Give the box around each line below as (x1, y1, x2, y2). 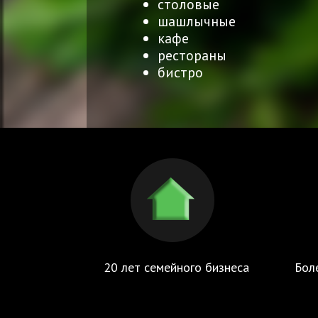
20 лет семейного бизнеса (103, 258, 249, 275)
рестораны (158, 45, 226, 65)
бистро (158, 62, 203, 82)
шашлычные (158, 11, 236, 31)
